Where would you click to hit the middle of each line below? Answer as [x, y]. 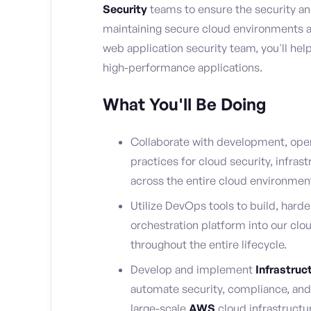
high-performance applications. [183, 68]
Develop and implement [193, 270]
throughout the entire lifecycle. [209, 245]
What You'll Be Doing [184, 104]
